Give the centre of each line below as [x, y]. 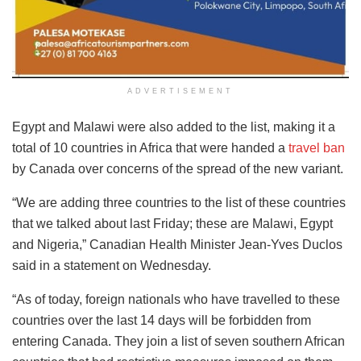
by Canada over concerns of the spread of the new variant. [178, 168]
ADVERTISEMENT [180, 91]
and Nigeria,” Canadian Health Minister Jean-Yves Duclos [177, 244]
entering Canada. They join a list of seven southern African [178, 341]
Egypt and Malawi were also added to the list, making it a [174, 127]
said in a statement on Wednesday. [112, 265]
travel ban [317, 147]
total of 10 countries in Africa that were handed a [150, 147]
